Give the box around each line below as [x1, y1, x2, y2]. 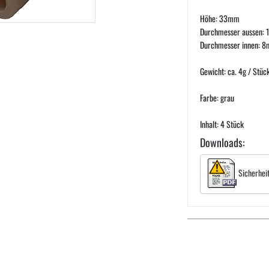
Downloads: [200, 134, 246, 151]
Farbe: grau [200, 91, 235, 104]
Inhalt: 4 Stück [200, 118, 244, 131]
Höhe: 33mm [200, 12, 240, 25]
